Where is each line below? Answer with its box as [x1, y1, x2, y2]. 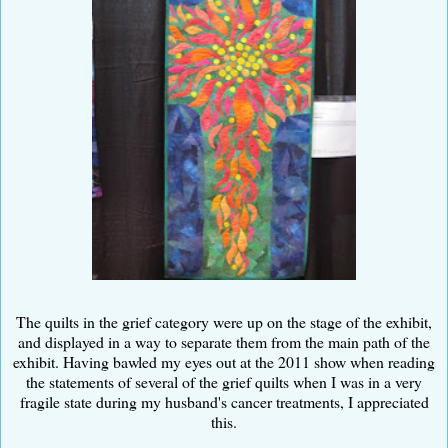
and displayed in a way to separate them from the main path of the [18, 330, 430, 352]
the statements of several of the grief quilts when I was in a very [26, 370, 422, 392]
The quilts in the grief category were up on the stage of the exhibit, [16, 310, 432, 332]
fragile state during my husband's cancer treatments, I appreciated [19, 390, 429, 412]
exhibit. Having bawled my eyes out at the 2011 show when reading [13, 350, 435, 372]
